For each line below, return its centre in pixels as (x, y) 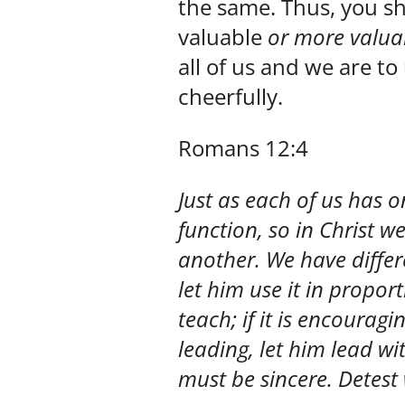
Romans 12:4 (243, 147)
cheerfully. (231, 96)
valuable (223, 36)
